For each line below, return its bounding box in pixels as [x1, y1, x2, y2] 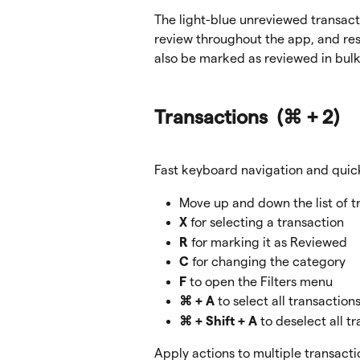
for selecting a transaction [187, 215, 344, 230]
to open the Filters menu [186, 274, 333, 288]
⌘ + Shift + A [179, 313, 257, 328]
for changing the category [189, 255, 346, 269]
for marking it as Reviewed [188, 235, 347, 249]
